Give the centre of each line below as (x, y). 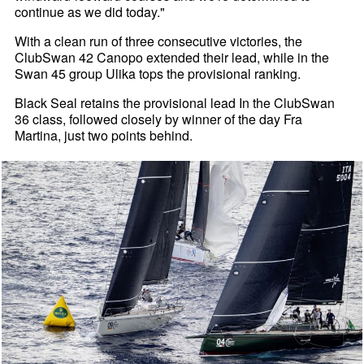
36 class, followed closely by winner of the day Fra (159, 119)
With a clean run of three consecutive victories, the (159, 41)
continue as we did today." (90, 11)
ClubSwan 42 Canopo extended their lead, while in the (172, 57)
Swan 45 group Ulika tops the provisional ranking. (158, 73)
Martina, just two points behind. (104, 135)
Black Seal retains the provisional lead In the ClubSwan (175, 102)
